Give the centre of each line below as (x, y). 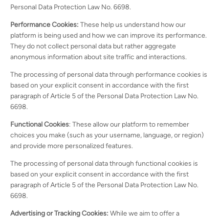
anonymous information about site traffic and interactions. (99, 57)
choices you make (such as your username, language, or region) (107, 135)
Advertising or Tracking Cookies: (60, 213)
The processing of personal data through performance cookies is (109, 75)
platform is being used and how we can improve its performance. (109, 35)
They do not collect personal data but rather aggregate (93, 46)
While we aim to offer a (144, 213)
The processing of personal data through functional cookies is (104, 164)
